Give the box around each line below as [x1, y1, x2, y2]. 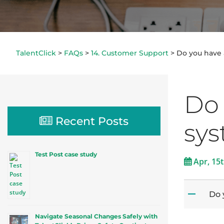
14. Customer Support [91, 48, 168, 58]
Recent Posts [55, 114, 128, 128]
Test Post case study [35, 150, 97, 158]
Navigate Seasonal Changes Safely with [35, 212, 157, 220]
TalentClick [16, 48, 56, 58]
